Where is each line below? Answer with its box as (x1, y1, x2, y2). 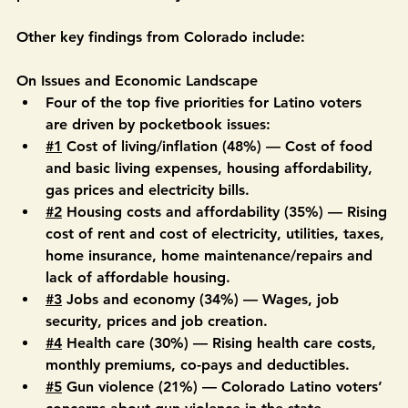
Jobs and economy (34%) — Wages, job (62, 332, 343, 350)
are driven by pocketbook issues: (46, 158, 275, 175)
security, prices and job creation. (46, 354, 272, 372)
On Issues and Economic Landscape (16, 114, 258, 131)
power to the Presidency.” (16, 26, 195, 44)
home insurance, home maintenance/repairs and (46, 289, 377, 306)
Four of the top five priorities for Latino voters (46, 136, 366, 153)
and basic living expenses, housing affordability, (46, 201, 377, 219)
